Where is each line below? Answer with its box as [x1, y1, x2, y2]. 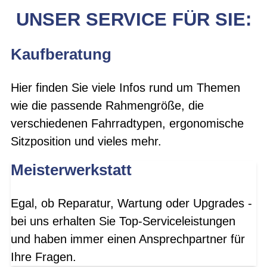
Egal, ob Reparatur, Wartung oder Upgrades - [11, 196, 252, 210]
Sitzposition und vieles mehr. [11, 134, 162, 148]
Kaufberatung [11, 46, 111, 63]
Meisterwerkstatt [11, 161, 132, 178]
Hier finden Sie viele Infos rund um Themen [11, 80, 240, 94]
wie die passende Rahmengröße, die [11, 98, 204, 112]
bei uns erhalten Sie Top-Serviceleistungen [11, 214, 235, 228]
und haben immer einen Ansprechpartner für [11, 232, 245, 246]
